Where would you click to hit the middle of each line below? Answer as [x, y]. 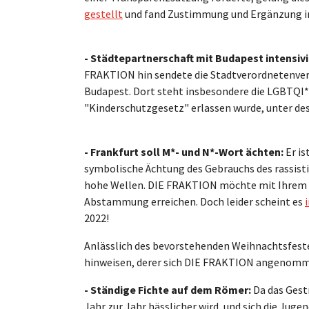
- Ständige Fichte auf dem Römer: [168, 289]
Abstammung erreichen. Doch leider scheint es [195, 201]
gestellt [103, 13]
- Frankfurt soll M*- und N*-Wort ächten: [184, 151]
